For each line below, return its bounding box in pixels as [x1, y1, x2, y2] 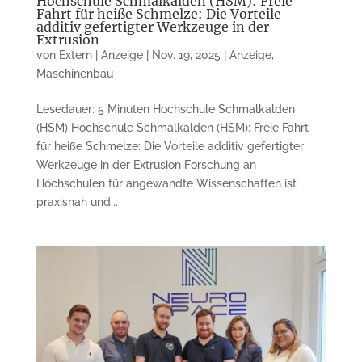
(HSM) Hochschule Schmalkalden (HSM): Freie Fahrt [36, 121, 309, 135]
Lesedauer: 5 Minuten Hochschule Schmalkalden [36, 103, 295, 116]
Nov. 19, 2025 [151, 48, 221, 62]
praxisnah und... [36, 196, 118, 209]
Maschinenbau [36, 67, 113, 81]
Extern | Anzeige [58, 48, 143, 62]
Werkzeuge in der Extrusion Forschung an [36, 158, 256, 172]
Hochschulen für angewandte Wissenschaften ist [36, 177, 297, 191]
